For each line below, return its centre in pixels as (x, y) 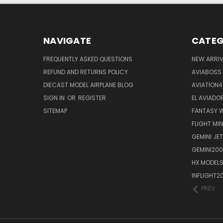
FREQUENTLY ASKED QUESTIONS (88, 59)
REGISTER (92, 98)
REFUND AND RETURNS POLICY (86, 72)
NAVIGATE (67, 40)
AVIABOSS (206, 72)
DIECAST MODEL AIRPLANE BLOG (88, 85)
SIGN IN (55, 98)
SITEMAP (55, 111)
